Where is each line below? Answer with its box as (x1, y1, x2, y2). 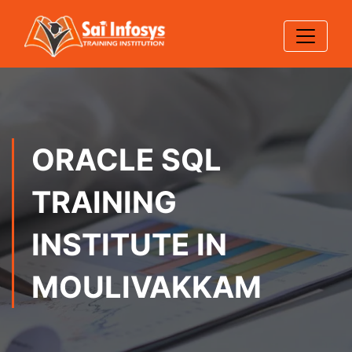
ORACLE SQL (31, 141, 222, 178)
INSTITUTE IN (31, 226, 227, 262)
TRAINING (31, 184, 177, 220)
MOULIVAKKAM (31, 269, 262, 305)
